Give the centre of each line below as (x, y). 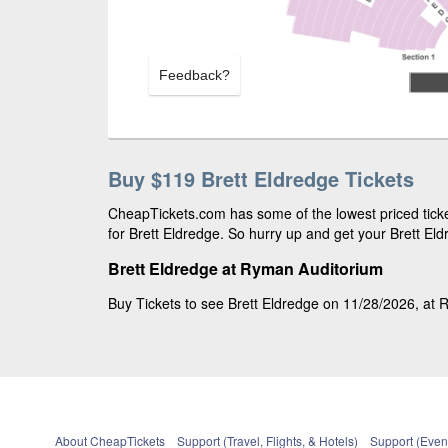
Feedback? (194, 75)
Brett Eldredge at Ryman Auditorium (245, 268)
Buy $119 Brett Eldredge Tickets (261, 178)
